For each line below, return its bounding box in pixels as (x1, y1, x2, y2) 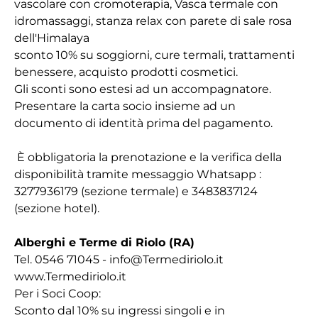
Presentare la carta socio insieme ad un (14, 99, 236, 113)
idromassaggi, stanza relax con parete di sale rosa (14, 14, 292, 28)
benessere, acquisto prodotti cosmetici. (14, 65, 238, 79)
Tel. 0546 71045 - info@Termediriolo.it (14, 253, 224, 266)
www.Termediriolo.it (14, 270, 126, 283)
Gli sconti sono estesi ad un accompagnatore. (14, 82, 271, 96)
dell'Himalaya (14, 31, 89, 45)
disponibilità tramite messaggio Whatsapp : (14, 168, 261, 181)
